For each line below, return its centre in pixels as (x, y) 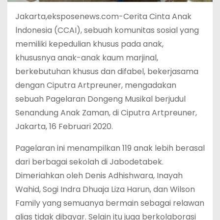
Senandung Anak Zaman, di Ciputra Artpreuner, (106, 112)
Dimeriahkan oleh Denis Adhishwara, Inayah (99, 175)
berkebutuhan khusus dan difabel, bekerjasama (107, 71)
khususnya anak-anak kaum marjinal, (87, 57)
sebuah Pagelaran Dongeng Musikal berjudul (100, 99)
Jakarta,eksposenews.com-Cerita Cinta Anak (103, 16)
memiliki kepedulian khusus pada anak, (89, 44)
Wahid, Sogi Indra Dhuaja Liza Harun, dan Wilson (105, 189)
